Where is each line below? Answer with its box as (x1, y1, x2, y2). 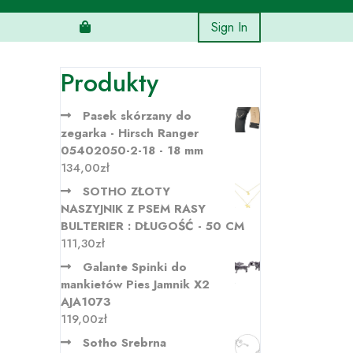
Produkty (61, 65, 158, 101)
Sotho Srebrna (83, 334, 166, 351)
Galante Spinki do (83, 258, 187, 276)
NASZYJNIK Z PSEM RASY (61, 200, 206, 217)
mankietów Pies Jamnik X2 (61, 276, 210, 293)
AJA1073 (61, 293, 111, 310)
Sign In (210, 17, 247, 36)
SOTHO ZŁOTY (83, 183, 170, 200)
